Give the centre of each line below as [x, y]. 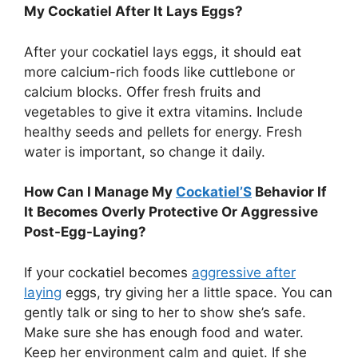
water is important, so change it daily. [145, 151]
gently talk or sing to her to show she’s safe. [165, 312]
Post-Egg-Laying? [85, 232]
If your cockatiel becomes [108, 272]
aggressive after [244, 272]
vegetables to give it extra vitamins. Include [163, 111]
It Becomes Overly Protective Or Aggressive [171, 212]
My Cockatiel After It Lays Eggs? [133, 12]
